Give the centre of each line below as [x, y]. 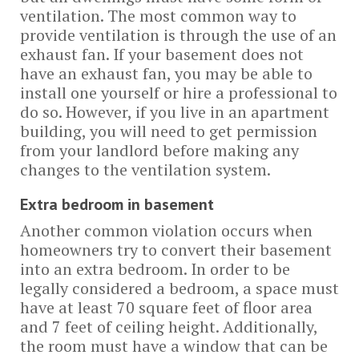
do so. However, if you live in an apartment [175, 112]
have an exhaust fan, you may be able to [166, 73]
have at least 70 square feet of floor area [166, 307]
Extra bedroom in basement [117, 204]
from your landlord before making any [159, 150]
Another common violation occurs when [166, 230]
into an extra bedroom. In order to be [155, 269]
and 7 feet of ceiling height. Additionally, [169, 327]
